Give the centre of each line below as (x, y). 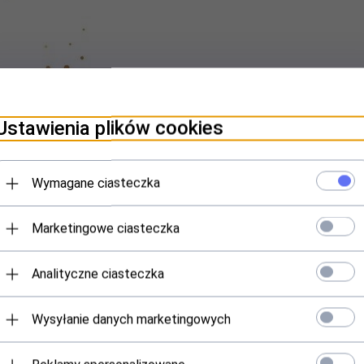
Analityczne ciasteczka (98, 274)
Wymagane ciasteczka (96, 183)
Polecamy (182, 232)
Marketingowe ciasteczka (106, 228)
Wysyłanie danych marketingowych (131, 319)
